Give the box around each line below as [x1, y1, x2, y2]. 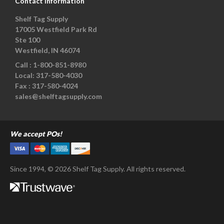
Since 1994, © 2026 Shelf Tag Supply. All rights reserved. [10, 164, 185, 173]
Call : [15, 60, 33, 69]
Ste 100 [15, 35, 40, 44]
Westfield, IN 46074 [15, 46, 80, 55]
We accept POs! [10, 129, 62, 138]
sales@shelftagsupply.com [15, 92, 102, 101]
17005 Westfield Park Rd [15, 25, 97, 34]
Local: [15, 71, 36, 80]
